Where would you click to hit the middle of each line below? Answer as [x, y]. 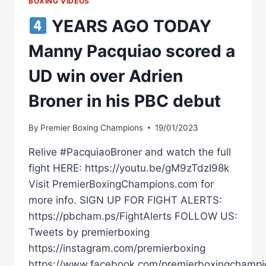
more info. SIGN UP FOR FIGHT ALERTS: [125, 200]
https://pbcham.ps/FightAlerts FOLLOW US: [133, 216]
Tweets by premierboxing [89, 232]
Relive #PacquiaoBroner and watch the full [130, 152]
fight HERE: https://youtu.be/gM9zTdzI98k [129, 168]
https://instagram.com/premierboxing [117, 248]
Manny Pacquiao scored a [132, 51]
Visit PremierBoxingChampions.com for [121, 184]
